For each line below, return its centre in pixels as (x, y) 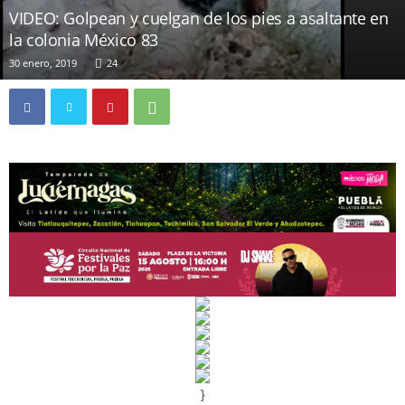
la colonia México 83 (84, 40)
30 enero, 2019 (43, 63)
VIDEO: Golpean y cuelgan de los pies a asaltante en (199, 18)
